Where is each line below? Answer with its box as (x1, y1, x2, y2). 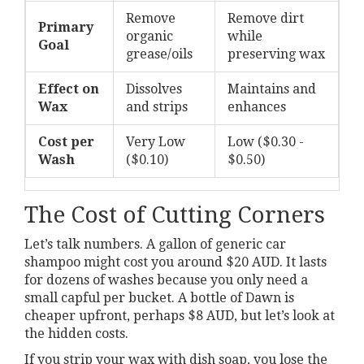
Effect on (38, 80, 99, 97)
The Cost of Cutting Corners (24, 201, 325, 228)
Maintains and (227, 80, 316, 97)
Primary (38, 19, 93, 35)
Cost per (38, 133, 94, 149)
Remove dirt (227, 10, 304, 26)
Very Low (126, 133, 185, 149)
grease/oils (126, 45, 193, 62)
